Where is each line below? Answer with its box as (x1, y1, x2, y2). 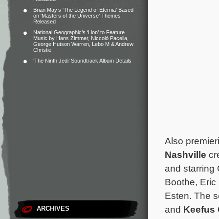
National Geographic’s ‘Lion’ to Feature (33, 29, 125, 35)
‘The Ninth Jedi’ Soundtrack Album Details (33, 58, 131, 64)
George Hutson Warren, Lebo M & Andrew (33, 41, 133, 47)
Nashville (165, 149, 209, 160)
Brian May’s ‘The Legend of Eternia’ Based (33, 7, 133, 13)
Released (33, 19, 56, 24)
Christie (33, 47, 51, 53)
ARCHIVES (37, 205, 69, 212)
